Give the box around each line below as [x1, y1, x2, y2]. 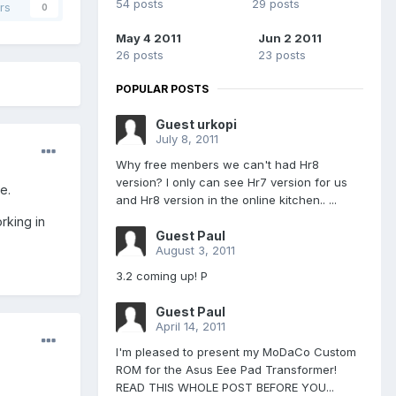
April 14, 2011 [156, 318, 225, 333]
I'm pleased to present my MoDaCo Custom [116, 344, 356, 359]
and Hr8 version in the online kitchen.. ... [116, 192, 337, 207]
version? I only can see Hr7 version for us [116, 174, 347, 189]
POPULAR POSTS [116, 81, 209, 95]
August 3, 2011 [156, 242, 235, 257]
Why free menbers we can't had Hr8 [116, 156, 319, 171]
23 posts [258, 47, 306, 62]
